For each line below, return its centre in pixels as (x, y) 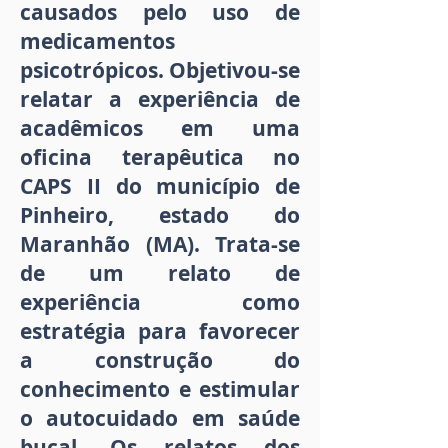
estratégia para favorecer (160, 332)
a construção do (160, 361)
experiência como (160, 303)
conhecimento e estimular (160, 390)
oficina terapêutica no (160, 158)
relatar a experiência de (160, 100)
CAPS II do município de (160, 187)
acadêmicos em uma (160, 129)
